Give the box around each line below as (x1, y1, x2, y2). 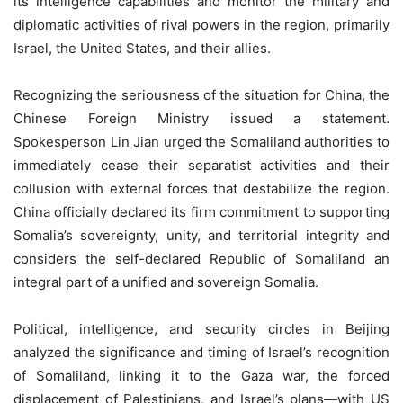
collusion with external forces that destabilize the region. (13, 179, 390, 197)
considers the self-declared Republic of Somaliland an (13, 249, 390, 267)
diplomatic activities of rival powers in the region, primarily (13, 15, 390, 33)
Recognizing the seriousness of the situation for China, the (13, 85, 390, 103)
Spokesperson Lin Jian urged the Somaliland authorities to (13, 132, 390, 150)
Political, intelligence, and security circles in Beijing (13, 319, 390, 337)
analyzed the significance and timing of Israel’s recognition (13, 343, 390, 361)
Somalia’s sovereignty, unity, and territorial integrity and (13, 226, 390, 244)
